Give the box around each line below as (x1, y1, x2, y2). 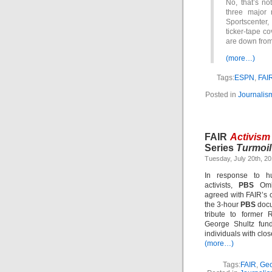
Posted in (205, 90, 238, 99)
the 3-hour (205, 200, 240, 209)
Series (205, 143, 236, 153)
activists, (205, 181, 239, 189)
